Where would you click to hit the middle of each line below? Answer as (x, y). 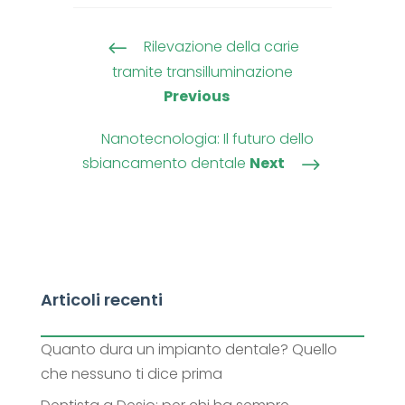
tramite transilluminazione (202, 72)
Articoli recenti (101, 299)
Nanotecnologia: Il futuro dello (208, 139)
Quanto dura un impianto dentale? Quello (188, 349)
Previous (197, 97)
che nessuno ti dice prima (131, 373)
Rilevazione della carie (219, 47)
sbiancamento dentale (165, 164)
